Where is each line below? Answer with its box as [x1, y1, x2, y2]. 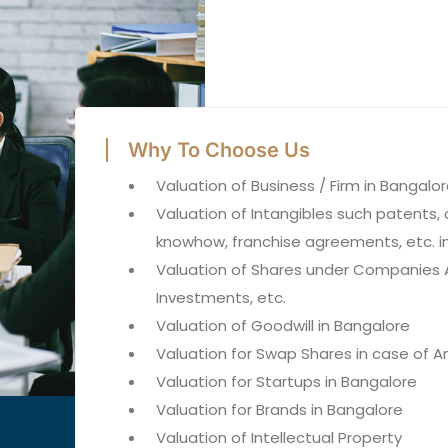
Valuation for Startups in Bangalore [156, 371, 417, 392]
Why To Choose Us [128, 138, 310, 162]
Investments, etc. [156, 287, 286, 308]
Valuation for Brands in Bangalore [156, 399, 403, 420]
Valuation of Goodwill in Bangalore [156, 315, 410, 336]
